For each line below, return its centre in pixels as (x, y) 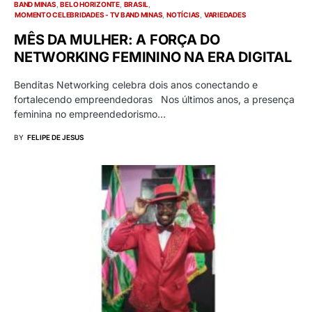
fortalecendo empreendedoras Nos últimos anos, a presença (154, 99)
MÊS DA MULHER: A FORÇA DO (117, 39)
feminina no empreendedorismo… (90, 114)
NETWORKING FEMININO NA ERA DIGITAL (153, 57)
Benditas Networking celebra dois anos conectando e (136, 84)
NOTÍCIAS (183, 14)
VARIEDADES (225, 14)
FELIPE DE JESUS (55, 137)
